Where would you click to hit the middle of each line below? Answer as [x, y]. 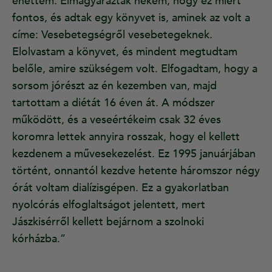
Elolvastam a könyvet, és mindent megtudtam [125, 52]
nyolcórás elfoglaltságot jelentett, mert [109, 205]
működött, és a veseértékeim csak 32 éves [117, 120]
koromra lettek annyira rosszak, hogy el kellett [126, 137]
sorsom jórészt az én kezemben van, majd [114, 86]
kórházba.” [39, 239]
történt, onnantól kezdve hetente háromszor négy [136, 171]
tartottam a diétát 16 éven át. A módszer [114, 103]
